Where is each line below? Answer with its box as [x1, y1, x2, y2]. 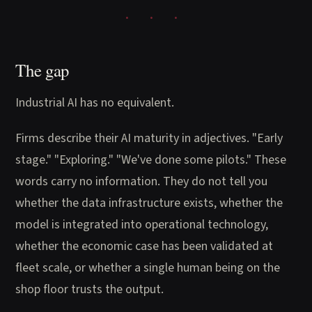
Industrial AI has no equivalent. [15, 93, 175, 112]
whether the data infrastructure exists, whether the [15, 194, 283, 212]
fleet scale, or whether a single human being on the [15, 258, 281, 277]
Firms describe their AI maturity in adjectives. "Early [15, 129, 283, 148]
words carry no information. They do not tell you [15, 172, 268, 191]
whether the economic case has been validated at [15, 237, 274, 256]
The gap [15, 58, 69, 81]
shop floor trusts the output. [15, 280, 164, 299]
